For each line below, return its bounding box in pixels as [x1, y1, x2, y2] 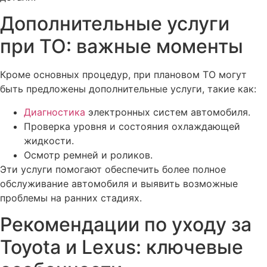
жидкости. [24, 134, 74, 147]
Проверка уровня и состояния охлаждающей [24, 120, 240, 132]
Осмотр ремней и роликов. [24, 148, 153, 161]
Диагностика [24, 105, 85, 118]
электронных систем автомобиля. [85, 105, 250, 118]
